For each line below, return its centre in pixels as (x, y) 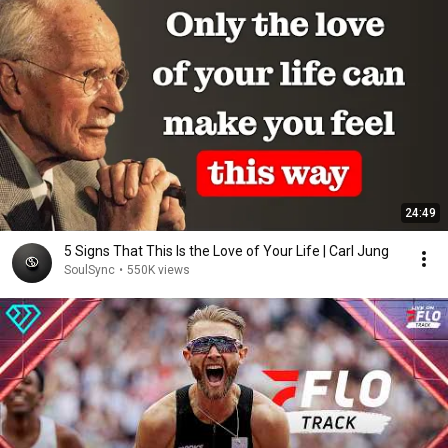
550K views (158, 270)
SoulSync (89, 270)
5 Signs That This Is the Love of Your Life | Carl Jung (226, 251)
